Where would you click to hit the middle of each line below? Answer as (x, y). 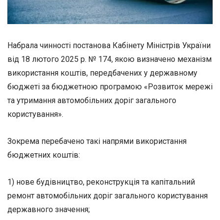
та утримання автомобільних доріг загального (92, 100)
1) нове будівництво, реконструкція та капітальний (101, 182)
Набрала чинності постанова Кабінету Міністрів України (109, 45)
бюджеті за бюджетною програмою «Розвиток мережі (110, 87)
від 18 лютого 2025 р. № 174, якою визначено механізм (110, 59)
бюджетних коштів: (44, 155)
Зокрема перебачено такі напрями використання (97, 141)
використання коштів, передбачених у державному (102, 73)
